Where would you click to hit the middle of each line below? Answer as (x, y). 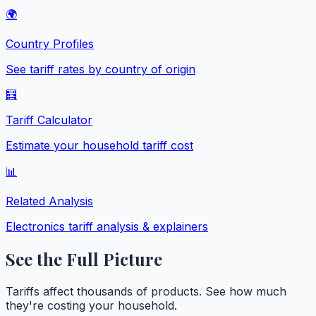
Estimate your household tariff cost (99, 145)
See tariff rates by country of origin (101, 69)
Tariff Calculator (49, 120)
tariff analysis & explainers (136, 226)
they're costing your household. (91, 305)
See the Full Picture (84, 259)
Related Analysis (49, 201)
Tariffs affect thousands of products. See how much (146, 291)
